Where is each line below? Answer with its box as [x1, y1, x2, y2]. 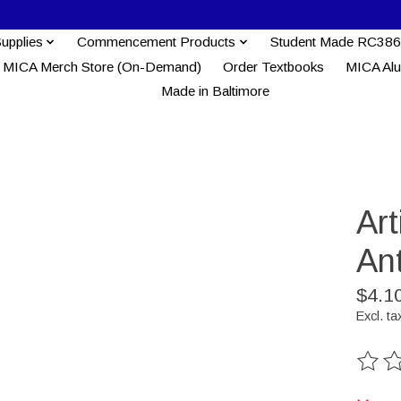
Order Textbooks [222, 58, 324, 74]
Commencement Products [77, 33, 236, 49]
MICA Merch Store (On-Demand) [2, 58, 201, 74]
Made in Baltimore [161, 83, 270, 99]
